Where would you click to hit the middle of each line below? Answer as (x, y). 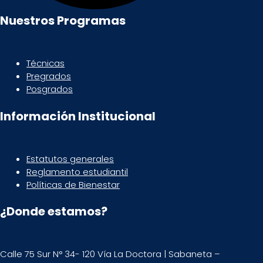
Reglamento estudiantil (77, 171)
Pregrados (49, 76)
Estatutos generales (70, 159)
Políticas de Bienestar (73, 184)
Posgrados (50, 89)
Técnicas (45, 63)
